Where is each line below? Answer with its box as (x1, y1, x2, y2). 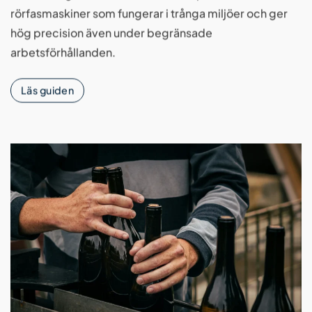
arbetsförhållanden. (10, 45, 116, 60)
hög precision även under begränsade (10, 25, 212, 40)
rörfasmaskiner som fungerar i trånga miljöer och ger (10, 6, 288, 21)
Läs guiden (21, 84, 75, 97)
